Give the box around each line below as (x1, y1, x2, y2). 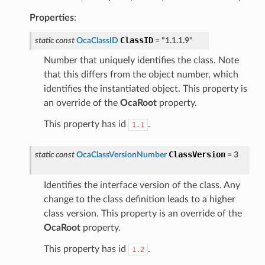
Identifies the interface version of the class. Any (43, 180, 240, 190)
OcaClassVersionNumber (76, 150, 167, 159)
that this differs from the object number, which (43, 69, 238, 79)
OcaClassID (76, 35, 118, 45)
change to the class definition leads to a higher (43, 194, 235, 204)
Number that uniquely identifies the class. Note (43, 55, 239, 65)
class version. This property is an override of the (43, 208, 242, 218)
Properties (29, 12, 74, 22)
